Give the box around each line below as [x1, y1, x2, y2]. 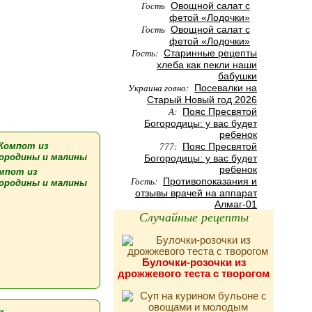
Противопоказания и [163, 175, 257, 187]
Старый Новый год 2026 [147, 94, 257, 105]
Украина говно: [128, 81, 191, 94]
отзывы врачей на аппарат [135, 187, 257, 198]
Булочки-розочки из [141, 256, 246, 268]
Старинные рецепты [164, 47, 257, 58]
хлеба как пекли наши [157, 59, 257, 70]
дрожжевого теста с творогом [118, 267, 270, 279]
